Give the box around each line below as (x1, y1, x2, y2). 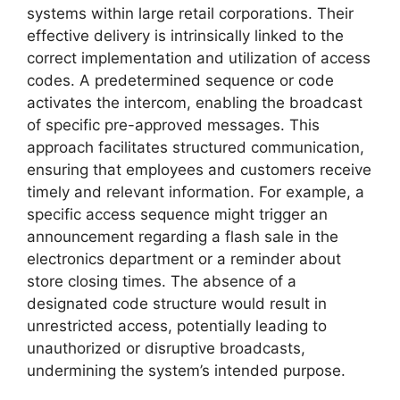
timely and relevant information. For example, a (27, 182, 364, 201)
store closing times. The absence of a (27, 271, 296, 290)
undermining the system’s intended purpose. (27, 361, 346, 379)
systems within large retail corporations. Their (27, 4, 354, 22)
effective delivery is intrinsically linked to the (27, 26, 344, 45)
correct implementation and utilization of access (27, 48, 371, 67)
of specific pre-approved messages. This (27, 115, 320, 134)
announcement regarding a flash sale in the (27, 227, 338, 246)
